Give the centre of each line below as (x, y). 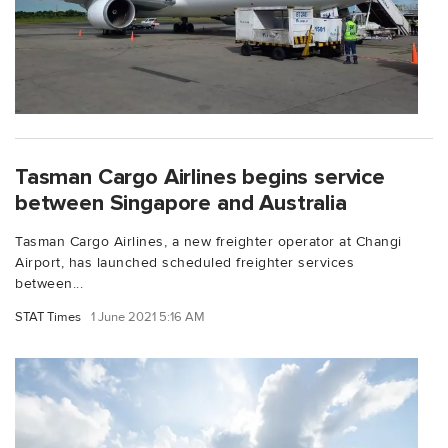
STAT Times (48, 316)
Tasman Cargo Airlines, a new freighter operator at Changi (208, 241)
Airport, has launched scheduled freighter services (184, 262)
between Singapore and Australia (181, 202)
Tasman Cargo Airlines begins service (200, 176)
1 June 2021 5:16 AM (148, 316)
